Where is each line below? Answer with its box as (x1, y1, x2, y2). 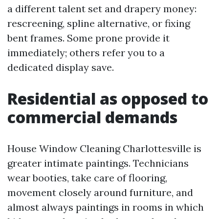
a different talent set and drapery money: (7, 2, 197, 15)
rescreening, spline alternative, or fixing (7, 17, 190, 29)
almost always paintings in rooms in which (7, 201, 204, 213)
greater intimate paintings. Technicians (7, 157, 189, 169)
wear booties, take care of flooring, (7, 172, 167, 184)
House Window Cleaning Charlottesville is (7, 142, 201, 154)
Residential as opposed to (7, 88, 208, 109)
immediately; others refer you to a (7, 46, 165, 59)
